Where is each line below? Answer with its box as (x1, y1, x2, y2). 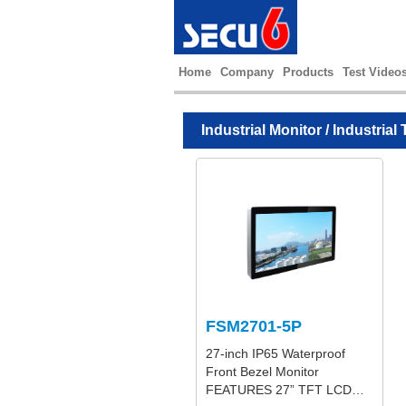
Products (283, 65, 333, 79)
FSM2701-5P (206, 317, 302, 335)
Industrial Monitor (201, 122, 322, 138)
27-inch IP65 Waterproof (206, 346, 345, 361)
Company (220, 65, 274, 79)
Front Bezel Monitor (206, 364, 319, 379)
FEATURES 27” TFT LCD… (206, 382, 364, 397)
